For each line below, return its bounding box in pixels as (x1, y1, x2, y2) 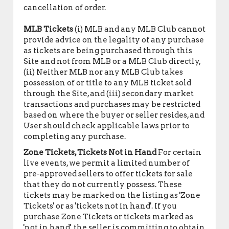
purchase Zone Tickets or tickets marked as (24, 212, 193, 221)
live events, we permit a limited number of (24, 158, 190, 168)
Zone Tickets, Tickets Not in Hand (24, 148, 156, 157)
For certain (156, 148, 201, 157)
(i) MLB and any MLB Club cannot (75, 25, 205, 34)
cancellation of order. (24, 3, 106, 12)
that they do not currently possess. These (24, 180, 182, 189)
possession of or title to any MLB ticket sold (24, 78, 191, 87)
